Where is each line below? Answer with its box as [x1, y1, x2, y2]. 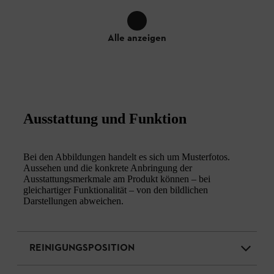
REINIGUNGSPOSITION [29, 241, 135, 255]
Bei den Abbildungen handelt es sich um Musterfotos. [23, 151, 230, 162]
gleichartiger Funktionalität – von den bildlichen [23, 184, 208, 195]
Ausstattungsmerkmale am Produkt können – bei [23, 173, 210, 184]
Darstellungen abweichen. [23, 195, 124, 206]
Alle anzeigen [108, 31, 166, 45]
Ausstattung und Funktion [23, 110, 187, 127]
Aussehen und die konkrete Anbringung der [23, 162, 192, 173]
